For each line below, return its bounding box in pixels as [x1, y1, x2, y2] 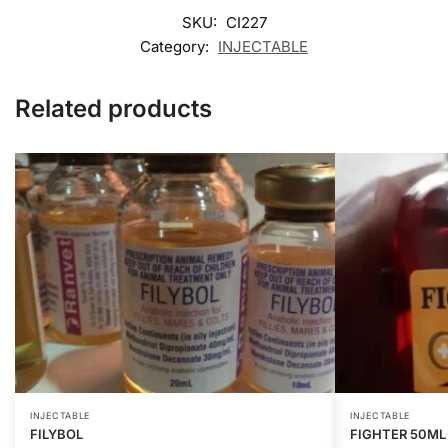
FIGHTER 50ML [350, 425, 446, 442]
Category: [140, 36, 213, 56]
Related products [15, 93, 212, 123]
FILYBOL [30, 425, 83, 442]
